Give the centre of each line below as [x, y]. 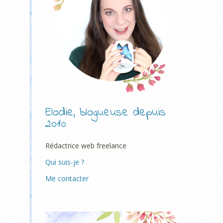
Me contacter [67, 178]
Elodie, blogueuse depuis [106, 113]
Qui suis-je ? [65, 162]
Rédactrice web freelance [86, 146]
